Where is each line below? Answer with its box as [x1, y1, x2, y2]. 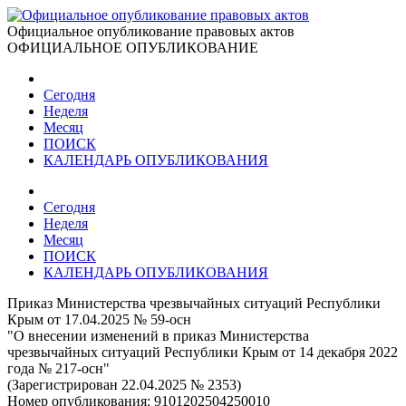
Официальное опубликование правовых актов [7, 24, 295, 39]
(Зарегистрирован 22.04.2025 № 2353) [7, 377, 241, 392]
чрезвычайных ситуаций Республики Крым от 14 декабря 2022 [7, 344, 398, 360]
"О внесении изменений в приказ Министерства [7, 328, 309, 343]
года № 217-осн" [7, 361, 110, 376]
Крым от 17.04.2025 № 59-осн [7, 312, 191, 327]
